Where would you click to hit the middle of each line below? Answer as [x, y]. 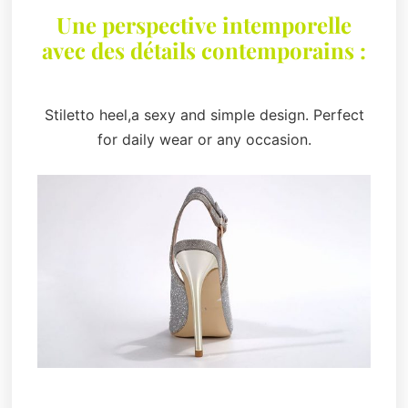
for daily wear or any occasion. [204, 139]
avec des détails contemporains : [204, 51]
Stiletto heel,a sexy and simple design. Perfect [204, 114]
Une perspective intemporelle [204, 25]
